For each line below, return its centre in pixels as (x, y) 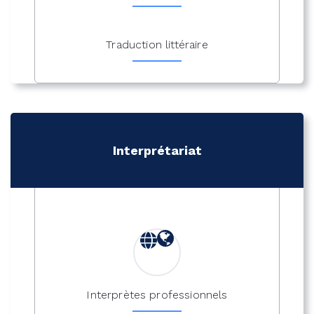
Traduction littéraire (157, 45)
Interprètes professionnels (157, 294)
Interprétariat (157, 151)
